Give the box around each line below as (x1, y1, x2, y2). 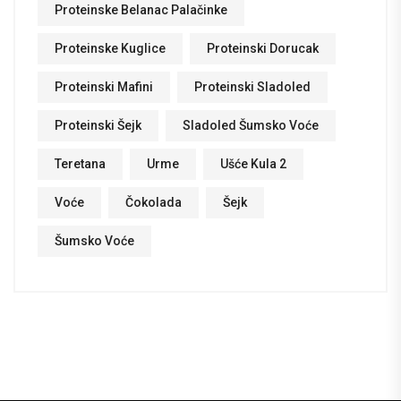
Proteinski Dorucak (207, 40, 319, 55)
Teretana (55, 156, 106, 171)
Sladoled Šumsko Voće (183, 117, 319, 132)
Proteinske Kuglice (55, 40, 166, 55)
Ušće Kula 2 (220, 156, 286, 171)
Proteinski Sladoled (194, 79, 311, 94)
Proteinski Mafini (55, 79, 153, 94)
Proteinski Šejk (55, 117, 141, 132)
